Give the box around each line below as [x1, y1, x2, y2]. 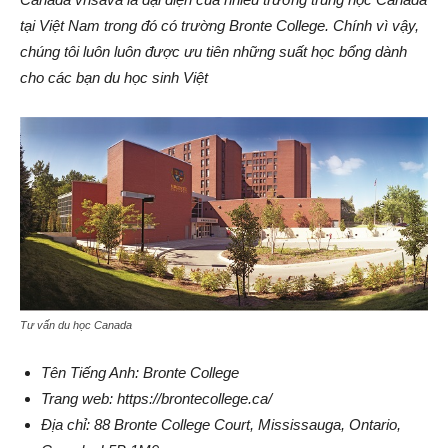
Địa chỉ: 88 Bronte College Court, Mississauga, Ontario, [41, 415, 401, 433]
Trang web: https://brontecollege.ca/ [41, 389, 272, 407]
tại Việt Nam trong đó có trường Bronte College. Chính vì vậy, [20, 16, 419, 34]
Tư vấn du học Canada [20, 318, 132, 331]
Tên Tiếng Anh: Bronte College [41, 363, 239, 381]
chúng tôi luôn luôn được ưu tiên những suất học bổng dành [20, 42, 407, 60]
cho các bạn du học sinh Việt [20, 68, 208, 86]
